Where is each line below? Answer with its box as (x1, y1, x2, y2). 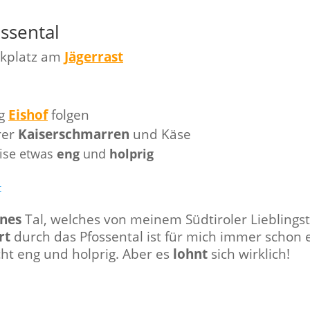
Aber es (122, 244, 173, 262)
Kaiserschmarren (18, 125, 129, 143)
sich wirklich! (208, 244, 290, 262)
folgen (48, 105, 89, 123)
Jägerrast (64, 47, 123, 65)
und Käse (129, 125, 194, 143)
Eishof (8, 105, 48, 123)
